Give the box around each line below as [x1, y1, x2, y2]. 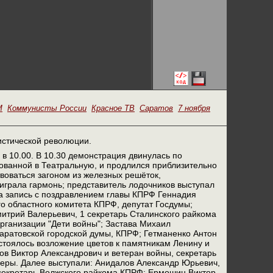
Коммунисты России [7, 104, 87, 113]
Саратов [140, 104, 173, 113]
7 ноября [178, 104, 210, 113]
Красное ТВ [91, 104, 135, 113]
